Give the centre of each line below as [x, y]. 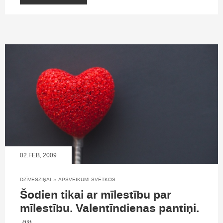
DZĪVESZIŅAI [36, 180]
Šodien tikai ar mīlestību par [96, 195]
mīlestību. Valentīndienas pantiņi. [110, 209]
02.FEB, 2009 [38, 156]
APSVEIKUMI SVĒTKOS [87, 180]
